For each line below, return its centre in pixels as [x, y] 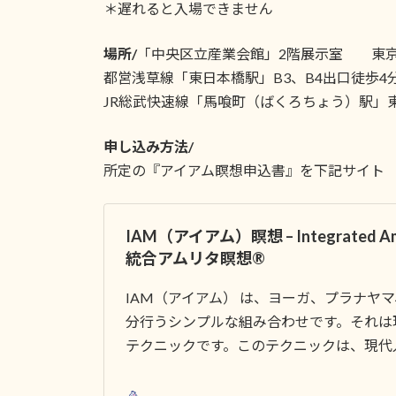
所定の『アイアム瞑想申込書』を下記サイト [244, 170]
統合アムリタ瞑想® [195, 258]
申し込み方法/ [148, 146]
